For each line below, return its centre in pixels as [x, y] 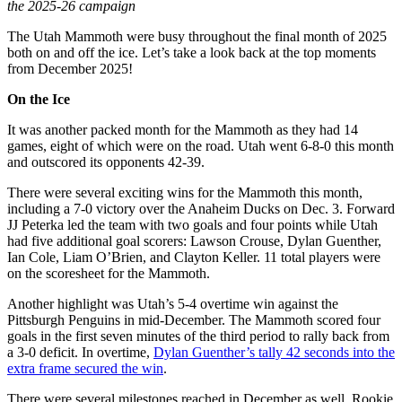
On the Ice [39, 99]
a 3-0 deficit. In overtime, [80, 352]
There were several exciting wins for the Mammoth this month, [185, 192]
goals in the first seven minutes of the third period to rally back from [198, 336]
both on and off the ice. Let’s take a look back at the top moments [192, 52]
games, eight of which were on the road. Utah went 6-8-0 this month [201, 145]
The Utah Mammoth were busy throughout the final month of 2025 [197, 36]
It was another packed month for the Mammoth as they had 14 [183, 129]
